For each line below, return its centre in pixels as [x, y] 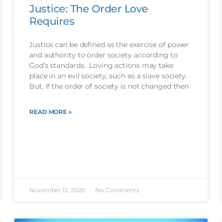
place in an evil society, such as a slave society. [108, 76]
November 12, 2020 [58, 190]
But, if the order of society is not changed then [109, 86]
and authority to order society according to [104, 55]
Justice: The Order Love [89, 9]
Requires [52, 21]
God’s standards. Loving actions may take [101, 66]
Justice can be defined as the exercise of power [109, 45]
